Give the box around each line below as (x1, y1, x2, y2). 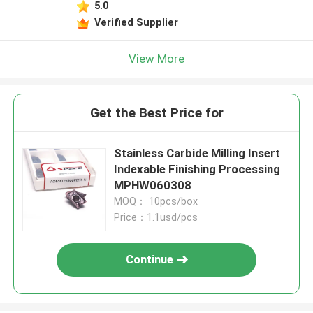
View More (129, 51, 184, 66)
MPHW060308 (114, 178, 192, 193)
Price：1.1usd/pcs (114, 212, 198, 224)
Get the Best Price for (89, 105, 224, 122)
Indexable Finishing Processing (114, 162, 281, 177)
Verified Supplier (94, 16, 178, 28)
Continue (126, 252, 174, 267)
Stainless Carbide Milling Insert (114, 146, 281, 161)
